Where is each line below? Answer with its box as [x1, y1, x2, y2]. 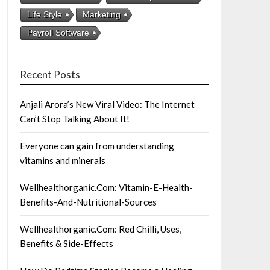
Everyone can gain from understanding [19, 140, 174, 151]
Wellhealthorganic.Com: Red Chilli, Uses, [19, 224, 181, 234]
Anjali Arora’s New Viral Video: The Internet [19, 99, 195, 110]
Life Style [27, 10, 62, 19]
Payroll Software [27, 28, 89, 37]
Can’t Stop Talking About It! [19, 113, 130, 124]
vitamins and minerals [19, 155, 105, 166]
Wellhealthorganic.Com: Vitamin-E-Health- [19, 182, 193, 193]
